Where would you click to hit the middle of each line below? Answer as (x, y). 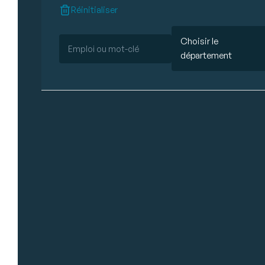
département (206, 55)
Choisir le (200, 41)
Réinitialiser (94, 10)
